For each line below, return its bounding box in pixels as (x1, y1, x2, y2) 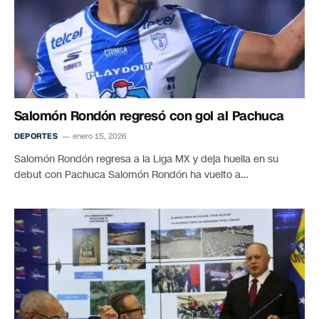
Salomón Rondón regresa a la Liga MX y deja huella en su (14, 152, 278, 166)
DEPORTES (14, 130, 58, 142)
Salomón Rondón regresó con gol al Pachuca (14, 106, 284, 125)
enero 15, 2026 (72, 130, 127, 142)
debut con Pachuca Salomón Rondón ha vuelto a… (14, 167, 249, 182)
